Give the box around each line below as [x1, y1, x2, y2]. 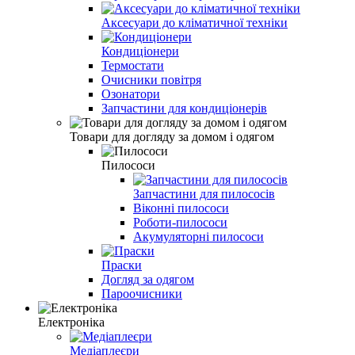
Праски [101, 258, 142, 272]
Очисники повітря [101, 72, 201, 86]
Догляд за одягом [101, 272, 194, 286]
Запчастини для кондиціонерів [101, 101, 267, 115]
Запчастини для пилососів [133, 186, 275, 200]
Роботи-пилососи [133, 215, 227, 229]
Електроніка [38, 315, 105, 329]
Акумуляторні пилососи [133, 229, 264, 243]
